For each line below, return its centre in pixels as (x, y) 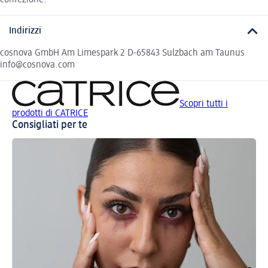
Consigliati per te (50, 125)
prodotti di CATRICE (50, 113)
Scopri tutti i (204, 104)
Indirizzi (25, 31)
